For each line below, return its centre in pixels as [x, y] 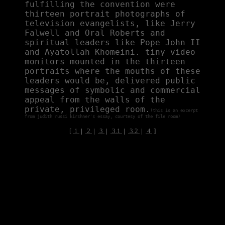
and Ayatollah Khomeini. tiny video [110, 52]
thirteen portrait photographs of [105, 14]
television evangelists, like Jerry [110, 23]
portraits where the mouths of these [113, 71]
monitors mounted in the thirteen [105, 62]
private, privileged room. [87, 109]
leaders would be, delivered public [110, 81]
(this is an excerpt [174, 110]
